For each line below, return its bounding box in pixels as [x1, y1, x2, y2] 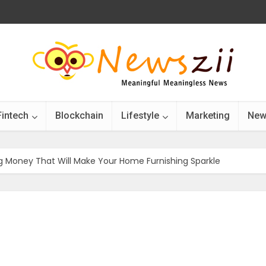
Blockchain [55, 110, 103, 121]
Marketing [186, 110, 230, 121]
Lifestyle [121, 110, 159, 121]
